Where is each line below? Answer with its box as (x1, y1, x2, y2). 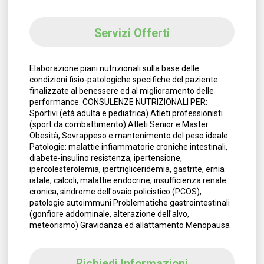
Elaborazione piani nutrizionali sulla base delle (29, 64, 199, 74)
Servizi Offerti (94, 27, 170, 41)
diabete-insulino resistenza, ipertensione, (29, 153, 182, 163)
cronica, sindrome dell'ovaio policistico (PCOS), (29, 187, 202, 197)
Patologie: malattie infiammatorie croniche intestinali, (29, 142, 227, 152)
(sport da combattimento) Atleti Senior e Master (29, 120, 209, 130)
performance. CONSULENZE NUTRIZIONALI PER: (29, 97, 207, 107)
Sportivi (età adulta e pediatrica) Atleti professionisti (29, 108, 223, 118)
